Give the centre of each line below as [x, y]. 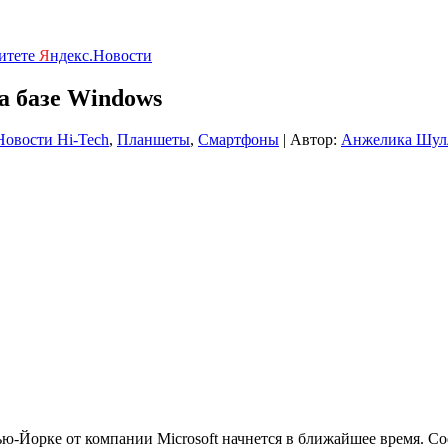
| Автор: [310, 140]
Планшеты [153, 140]
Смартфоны [238, 140]
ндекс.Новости [101, 55]
